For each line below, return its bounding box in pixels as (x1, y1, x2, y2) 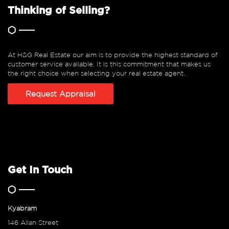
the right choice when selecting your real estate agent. (8, 70, 185, 78)
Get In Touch (8, 165, 72, 176)
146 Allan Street (8, 219, 58, 227)
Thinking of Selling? (8, 6, 110, 16)
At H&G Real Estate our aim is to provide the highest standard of (8, 51, 218, 59)
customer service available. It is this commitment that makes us (8, 60, 211, 68)
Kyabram (8, 204, 37, 213)
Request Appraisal (26, 89, 96, 99)
